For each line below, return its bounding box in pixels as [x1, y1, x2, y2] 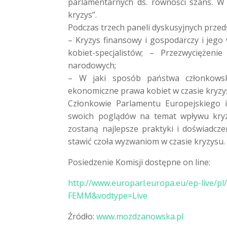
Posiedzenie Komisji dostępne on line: [68, 157, 211, 168]
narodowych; [68, 60, 117, 71]
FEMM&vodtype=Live [68, 190, 148, 201]
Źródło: [68, 211, 97, 222]
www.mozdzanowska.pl [96, 211, 184, 222]
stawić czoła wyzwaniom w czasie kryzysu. [68, 136, 225, 147]
